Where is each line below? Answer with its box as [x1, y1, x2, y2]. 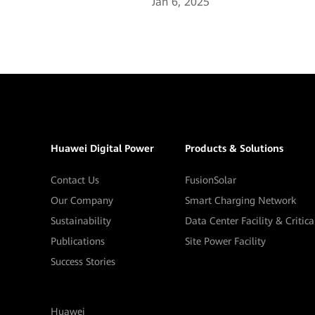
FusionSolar [184, 174, 236, 186]
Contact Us [51, 174, 99, 186]
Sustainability [51, 215, 111, 227]
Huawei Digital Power [51, 143, 154, 155]
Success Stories [51, 256, 115, 268]
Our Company [51, 195, 113, 207]
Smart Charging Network [184, 195, 296, 207]
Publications [51, 236, 105, 247]
